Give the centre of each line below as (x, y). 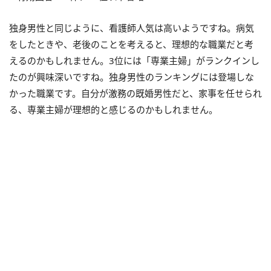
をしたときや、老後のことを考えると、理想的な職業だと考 (131, 44)
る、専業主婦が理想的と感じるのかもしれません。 (113, 110)
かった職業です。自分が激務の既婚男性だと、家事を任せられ (135, 93)
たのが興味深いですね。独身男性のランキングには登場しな (132, 77)
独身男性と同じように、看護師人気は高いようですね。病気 (132, 28)
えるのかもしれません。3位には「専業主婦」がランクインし (134, 61)
